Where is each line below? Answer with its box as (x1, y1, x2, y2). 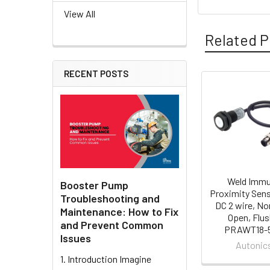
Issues (60, 231, 91, 245)
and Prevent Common (60, 218, 163, 231)
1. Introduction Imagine (60, 253, 151, 265)
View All (64, 8, 95, 20)
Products (198, 111, 259, 130)
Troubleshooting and (60, 191, 160, 205)
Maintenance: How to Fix (60, 204, 178, 218)
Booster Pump (60, 178, 128, 192)
